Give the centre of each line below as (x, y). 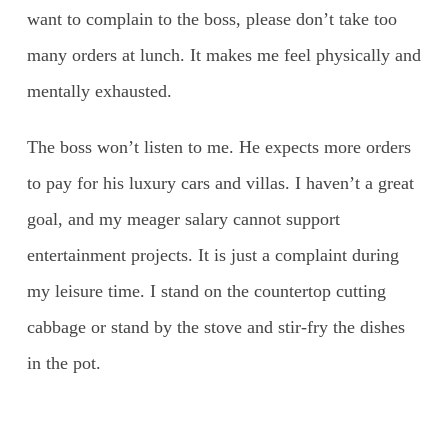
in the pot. (63, 362)
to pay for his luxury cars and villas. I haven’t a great (220, 182)
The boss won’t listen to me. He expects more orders (218, 146)
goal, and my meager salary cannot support (183, 218)
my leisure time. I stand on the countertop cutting (206, 290)
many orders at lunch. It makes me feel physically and (223, 54)
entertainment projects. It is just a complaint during (212, 254)
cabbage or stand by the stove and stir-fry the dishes (215, 326)
